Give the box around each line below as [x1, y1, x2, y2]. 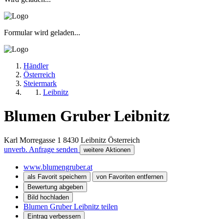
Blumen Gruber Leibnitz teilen [23, 202, 118, 211]
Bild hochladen [27, 193, 69, 201]
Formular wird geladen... [4, 28, 80, 37]
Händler [23, 61, 48, 70]
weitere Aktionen [84, 146, 131, 153]
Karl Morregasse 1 [4, 135, 61, 144]
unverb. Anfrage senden [4, 145, 80, 153]
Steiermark [23, 79, 57, 88]
